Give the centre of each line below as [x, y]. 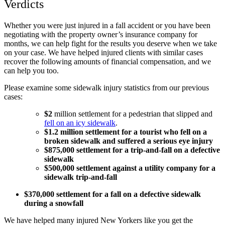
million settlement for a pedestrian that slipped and [132, 114]
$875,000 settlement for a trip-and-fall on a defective [132, 150]
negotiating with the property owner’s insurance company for [101, 34]
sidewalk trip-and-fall [81, 177]
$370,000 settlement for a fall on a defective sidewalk [113, 194]
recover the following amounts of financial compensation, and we [107, 61]
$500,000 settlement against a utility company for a [130, 168]
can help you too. [32, 70]
